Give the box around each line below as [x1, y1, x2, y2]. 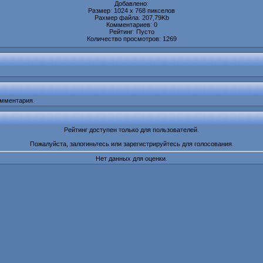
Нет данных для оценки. [96, 155, 167, 163]
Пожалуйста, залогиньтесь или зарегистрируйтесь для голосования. [29, 140, 234, 148]
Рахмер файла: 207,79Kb [94, 14, 169, 22]
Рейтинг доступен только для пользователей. [64, 126, 199, 134]
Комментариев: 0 [106, 21, 157, 29]
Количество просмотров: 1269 [86, 35, 177, 43]
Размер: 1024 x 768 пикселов [88, 7, 175, 15]
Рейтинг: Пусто [109, 28, 154, 36]
